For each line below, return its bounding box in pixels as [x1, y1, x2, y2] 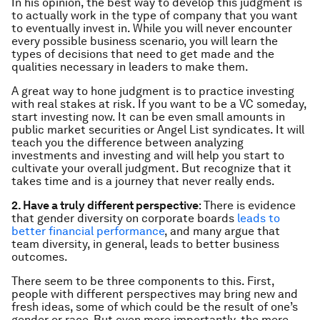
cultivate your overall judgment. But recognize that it [11, 161, 291, 175]
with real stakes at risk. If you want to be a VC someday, [11, 97, 306, 111]
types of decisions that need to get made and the [11, 47, 274, 61]
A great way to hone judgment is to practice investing [11, 84, 294, 98]
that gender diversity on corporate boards [11, 211, 237, 225]
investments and [11, 149, 103, 162]
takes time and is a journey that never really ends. [11, 174, 275, 188]
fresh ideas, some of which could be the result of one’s [11, 300, 298, 314]
